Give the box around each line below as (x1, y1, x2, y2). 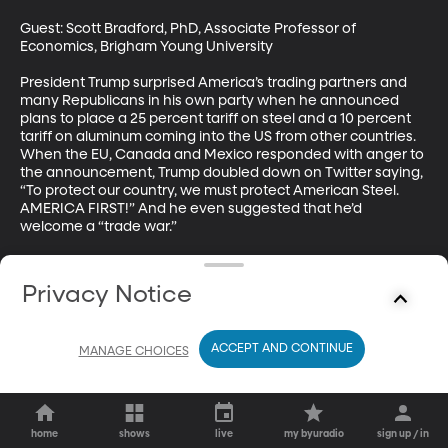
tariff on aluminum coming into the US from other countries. (20, 129, 419, 144)
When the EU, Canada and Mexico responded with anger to (20, 147, 427, 162)
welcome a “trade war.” (20, 219, 177, 234)
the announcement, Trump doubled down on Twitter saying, (20, 165, 426, 180)
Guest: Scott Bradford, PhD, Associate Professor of (20, 21, 359, 36)
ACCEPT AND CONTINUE (210, 343, 353, 355)
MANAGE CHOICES (78, 345, 189, 358)
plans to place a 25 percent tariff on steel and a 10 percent (20, 111, 414, 126)
